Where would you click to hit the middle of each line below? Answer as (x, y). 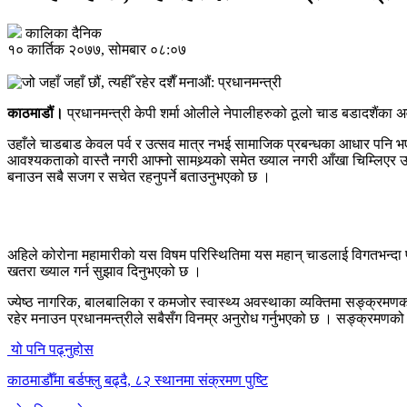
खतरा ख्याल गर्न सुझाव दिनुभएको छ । (104, 271)
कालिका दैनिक (64, 33)
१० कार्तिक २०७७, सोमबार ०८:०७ (97, 49)
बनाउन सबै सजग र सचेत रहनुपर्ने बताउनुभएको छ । (139, 176)
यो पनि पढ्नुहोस (52, 349)
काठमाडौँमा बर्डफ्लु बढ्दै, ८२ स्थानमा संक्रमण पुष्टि (138, 380)
